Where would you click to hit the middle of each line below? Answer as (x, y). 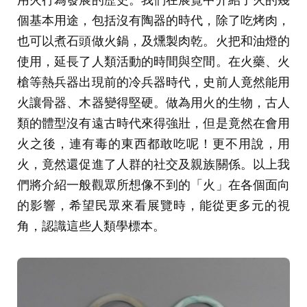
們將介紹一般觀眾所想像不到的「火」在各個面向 (153, 185)
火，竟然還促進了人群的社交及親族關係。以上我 (153, 164)
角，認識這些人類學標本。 (91, 226)
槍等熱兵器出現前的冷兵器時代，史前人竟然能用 (153, 82)
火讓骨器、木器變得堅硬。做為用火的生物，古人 (153, 102)
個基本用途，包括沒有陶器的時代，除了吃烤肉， (153, 20)
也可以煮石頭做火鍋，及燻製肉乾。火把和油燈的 (153, 41)
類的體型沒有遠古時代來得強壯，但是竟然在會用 (153, 123)
